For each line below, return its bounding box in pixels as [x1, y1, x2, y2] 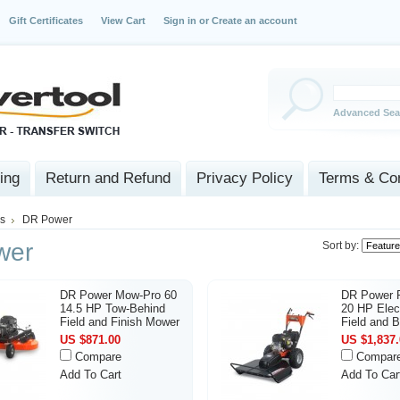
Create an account [212, 15, 297, 26]
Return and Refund [46, 170, 171, 187]
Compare [75, 350, 121, 363]
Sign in [163, 15, 196, 26]
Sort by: [322, 239, 362, 252]
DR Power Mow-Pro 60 [60, 288, 177, 302]
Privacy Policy [196, 170, 293, 187]
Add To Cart [60, 368, 121, 381]
